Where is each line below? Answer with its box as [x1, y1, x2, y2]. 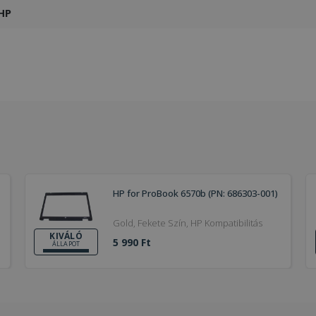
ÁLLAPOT [51, 239, 80, 249]
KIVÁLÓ [49, 230, 83, 243]
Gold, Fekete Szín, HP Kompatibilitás [190, 216, 263, 229]
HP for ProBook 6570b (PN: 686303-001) [113, 186, 279, 200]
